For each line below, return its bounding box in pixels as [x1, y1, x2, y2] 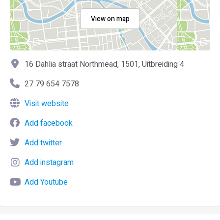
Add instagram [25, 157, 74, 168]
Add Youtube [25, 176, 68, 188]
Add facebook [25, 117, 73, 129]
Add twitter [25, 137, 62, 149]
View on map [90, 14, 130, 24]
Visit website [25, 98, 69, 110]
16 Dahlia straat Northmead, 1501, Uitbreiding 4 [25, 58, 184, 70]
